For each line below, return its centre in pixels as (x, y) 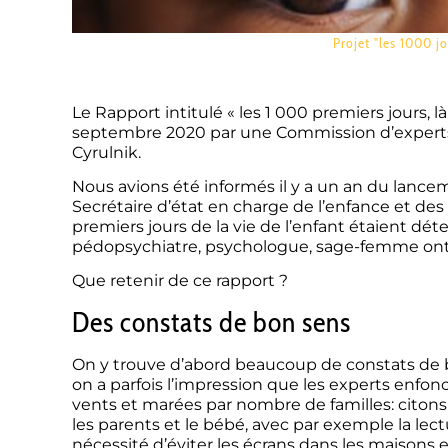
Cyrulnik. (106, 152)
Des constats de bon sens (211, 321)
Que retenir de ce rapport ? (180, 281)
